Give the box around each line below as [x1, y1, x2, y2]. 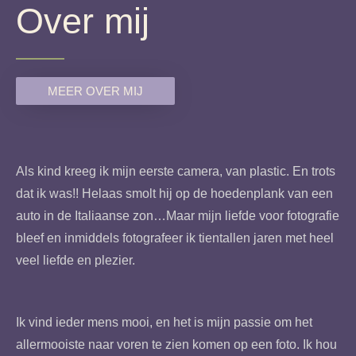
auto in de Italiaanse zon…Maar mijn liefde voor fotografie [16, 208, 339, 222]
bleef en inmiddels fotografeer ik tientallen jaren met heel [16, 230, 334, 245]
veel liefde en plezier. [16, 253, 138, 267]
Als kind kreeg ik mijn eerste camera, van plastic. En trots [16, 164, 335, 178]
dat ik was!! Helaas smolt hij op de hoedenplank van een [16, 186, 333, 200]
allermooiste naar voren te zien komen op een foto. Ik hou [16, 338, 337, 352]
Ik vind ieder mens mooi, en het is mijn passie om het [16, 315, 312, 330]
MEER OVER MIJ [48, 83, 143, 98]
